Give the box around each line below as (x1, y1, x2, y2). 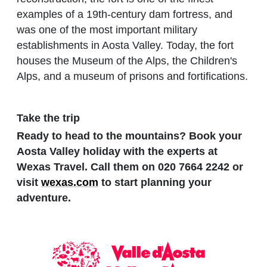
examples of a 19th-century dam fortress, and (17, 8, 232, 21)
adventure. (17, 191, 71, 204)
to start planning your (98, 176, 212, 188)
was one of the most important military (17, 24, 197, 36)
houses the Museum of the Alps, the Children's (17, 55, 237, 67)
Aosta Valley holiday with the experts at (17, 145, 218, 157)
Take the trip (17, 111, 80, 124)
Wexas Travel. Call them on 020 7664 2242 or (17, 160, 243, 173)
